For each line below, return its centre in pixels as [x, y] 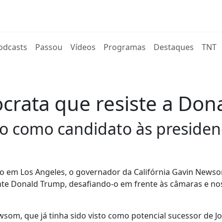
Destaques [174, 47]
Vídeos [83, 47]
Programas [125, 47]
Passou [49, 47]
